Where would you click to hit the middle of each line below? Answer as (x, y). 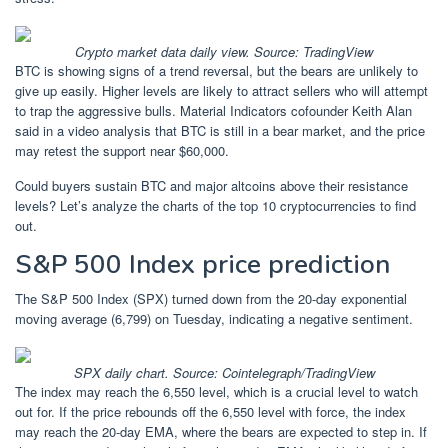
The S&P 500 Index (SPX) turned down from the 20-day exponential (211, 298)
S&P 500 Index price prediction (202, 264)
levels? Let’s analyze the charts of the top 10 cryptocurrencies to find (215, 205)
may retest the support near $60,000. (124, 150)
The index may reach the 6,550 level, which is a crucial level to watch (216, 391)
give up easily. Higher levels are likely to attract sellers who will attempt (221, 90)
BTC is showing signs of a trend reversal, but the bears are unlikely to (216, 70)
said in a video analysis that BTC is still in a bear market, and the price (220, 130)
